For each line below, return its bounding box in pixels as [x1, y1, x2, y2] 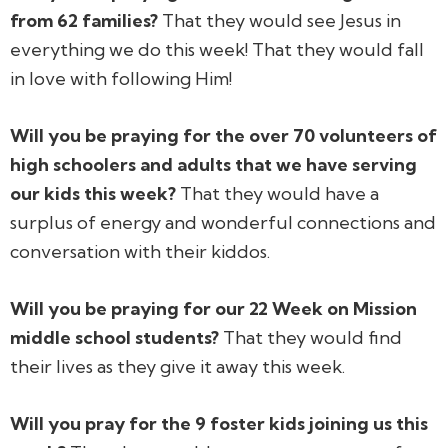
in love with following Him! [10, 66, 232, 90]
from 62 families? [10, 8, 158, 32]
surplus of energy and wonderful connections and [10, 210, 436, 234]
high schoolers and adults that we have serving [10, 152, 417, 176]
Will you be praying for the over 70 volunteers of [10, 123, 437, 147]
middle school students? [10, 325, 219, 349]
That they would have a [176, 181, 379, 205]
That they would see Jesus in [158, 8, 401, 32]
